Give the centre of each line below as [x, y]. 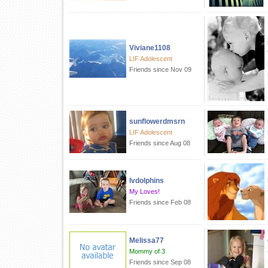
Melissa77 [147, 240]
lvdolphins [147, 181]
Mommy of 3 [147, 251]
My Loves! [144, 191]
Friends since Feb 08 [160, 202]
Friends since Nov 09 [160, 69]
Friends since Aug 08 [160, 143]
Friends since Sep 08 [160, 262]
